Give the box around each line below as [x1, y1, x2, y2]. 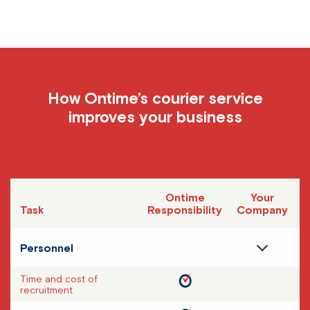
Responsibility [147, 203, 222, 217]
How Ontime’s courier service [47, 89, 263, 108]
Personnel [19, 241, 73, 255]
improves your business [68, 108, 242, 127]
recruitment [19, 284, 73, 296]
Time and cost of [19, 273, 98, 285]
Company [237, 203, 289, 217]
